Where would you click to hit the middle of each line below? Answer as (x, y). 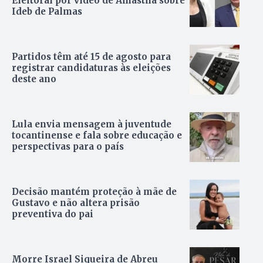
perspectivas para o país (68, 146)
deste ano (34, 79)
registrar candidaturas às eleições (91, 68)
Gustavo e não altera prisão (76, 203)
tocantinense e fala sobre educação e (97, 135)
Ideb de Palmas (47, 11)
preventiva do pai (53, 214)
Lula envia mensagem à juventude (92, 124)
